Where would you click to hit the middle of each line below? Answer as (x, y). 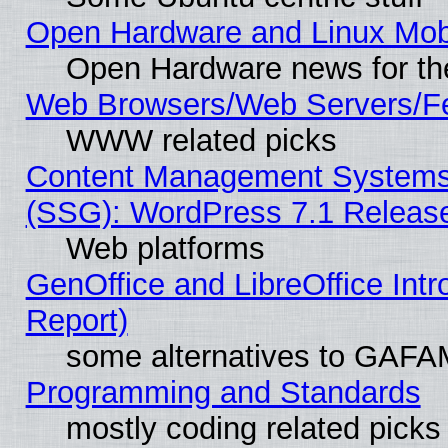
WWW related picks (201, 140)
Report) (76, 320)
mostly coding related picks (253, 428)
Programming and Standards (223, 392)
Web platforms (165, 248)
